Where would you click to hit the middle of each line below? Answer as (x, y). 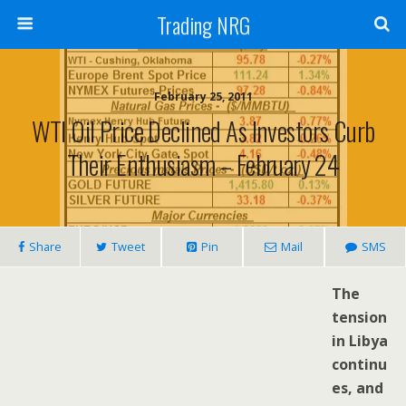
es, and (358, 388)
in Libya (360, 341)
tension (359, 317)
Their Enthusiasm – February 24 (203, 164)
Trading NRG (203, 24)
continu (359, 364)
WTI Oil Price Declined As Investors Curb (203, 130)
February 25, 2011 (203, 97)
